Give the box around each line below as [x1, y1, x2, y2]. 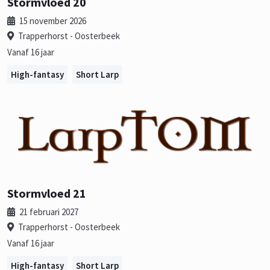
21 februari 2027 [17, 206, 78, 218]
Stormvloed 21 [7, 185, 86, 201]
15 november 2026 [17, 15, 86, 27]
